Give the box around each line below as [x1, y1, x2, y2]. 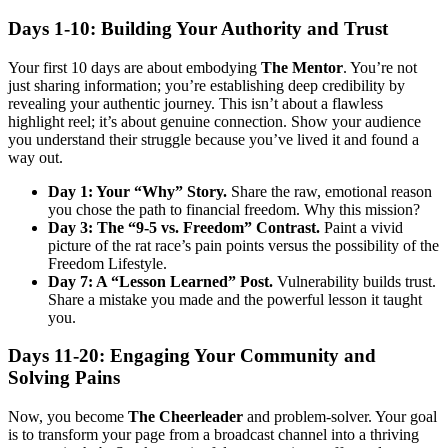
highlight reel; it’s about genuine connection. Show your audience [8, 112, 421, 130]
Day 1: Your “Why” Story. [48, 182, 227, 200]
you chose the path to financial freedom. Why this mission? [48, 200, 420, 218]
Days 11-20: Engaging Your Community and [8, 345, 376, 367]
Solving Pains [8, 367, 120, 389]
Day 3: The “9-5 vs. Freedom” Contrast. [48, 218, 320, 236]
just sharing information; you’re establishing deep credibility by [8, 76, 405, 94]
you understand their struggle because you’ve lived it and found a [8, 130, 419, 148]
